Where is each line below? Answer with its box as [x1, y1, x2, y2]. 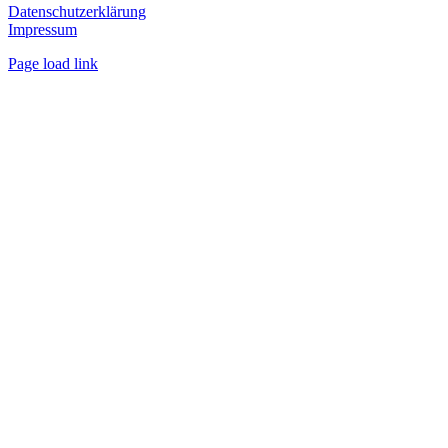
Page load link [8, 55, 98, 73]
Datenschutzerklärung [8, 3, 146, 21]
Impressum [8, 21, 77, 39]
